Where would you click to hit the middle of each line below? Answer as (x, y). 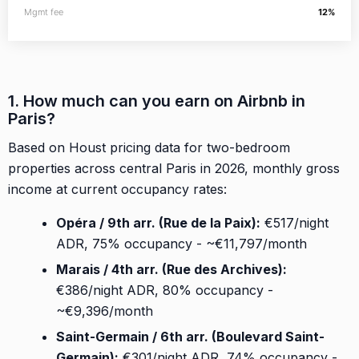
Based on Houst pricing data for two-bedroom (149, 147)
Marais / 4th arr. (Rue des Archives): (171, 269)
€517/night (294, 222)
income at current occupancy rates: (117, 189)
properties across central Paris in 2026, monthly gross (174, 168)
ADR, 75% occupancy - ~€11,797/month (182, 243)
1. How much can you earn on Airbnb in (157, 101)
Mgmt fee (44, 12)
